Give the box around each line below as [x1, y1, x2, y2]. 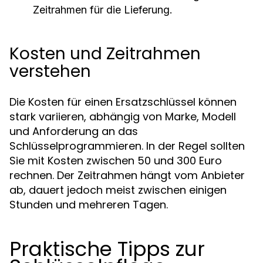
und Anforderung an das [9, 124, 138, 139]
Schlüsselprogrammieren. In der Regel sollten [9, 139, 245, 153]
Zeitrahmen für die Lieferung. [33, 4, 173, 16]
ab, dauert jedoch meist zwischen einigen [9, 183, 227, 197]
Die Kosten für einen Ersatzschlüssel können [9, 95, 237, 109]
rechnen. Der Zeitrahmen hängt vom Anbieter [9, 168, 245, 183]
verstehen [9, 60, 91, 83]
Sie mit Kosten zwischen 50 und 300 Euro [9, 153, 222, 168]
